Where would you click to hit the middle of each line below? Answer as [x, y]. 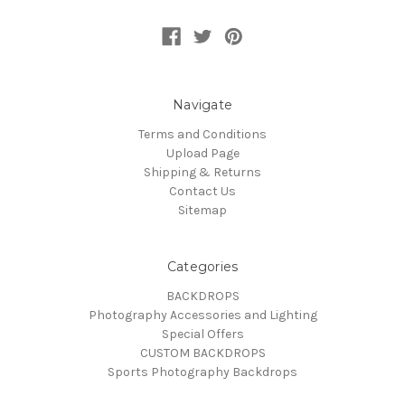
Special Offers [202, 334]
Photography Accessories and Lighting [202, 316]
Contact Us [202, 192]
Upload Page [202, 154]
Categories [202, 267]
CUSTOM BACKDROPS [202, 353]
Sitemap [202, 211]
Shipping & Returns [202, 173]
